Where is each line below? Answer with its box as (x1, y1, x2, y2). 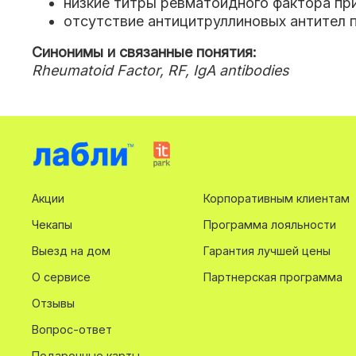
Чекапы (32, 217, 72, 231)
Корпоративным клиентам (203, 191, 350, 205)
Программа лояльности (203, 217, 336, 231)
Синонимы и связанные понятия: (32, 44, 257, 61)
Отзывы (32, 296, 75, 310)
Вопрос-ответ (32, 322, 112, 336)
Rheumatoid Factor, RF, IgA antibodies (32, 62, 289, 79)
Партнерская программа (203, 269, 342, 284)
